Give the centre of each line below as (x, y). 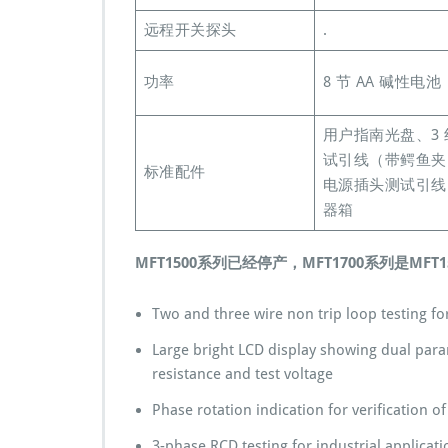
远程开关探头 (190, 30)
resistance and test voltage (242, 374)
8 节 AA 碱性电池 (381, 82)
